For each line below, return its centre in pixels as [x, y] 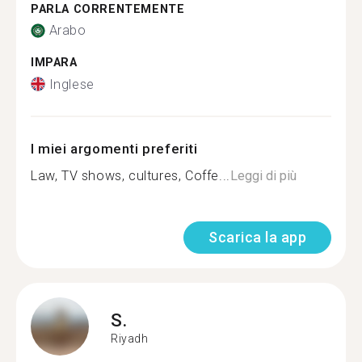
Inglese [72, 84]
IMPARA [54, 63]
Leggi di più [263, 175]
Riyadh [130, 339]
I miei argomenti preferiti [114, 148]
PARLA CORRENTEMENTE [108, 9]
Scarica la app [257, 237]
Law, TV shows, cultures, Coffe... [130, 175]
